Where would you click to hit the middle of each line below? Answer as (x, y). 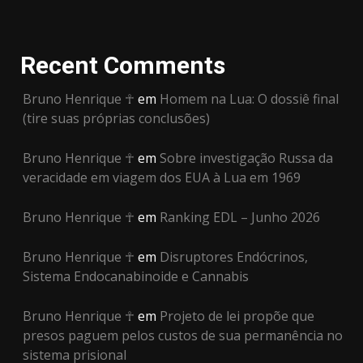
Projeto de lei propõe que (237, 316)
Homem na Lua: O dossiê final (249, 98)
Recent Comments (123, 65)
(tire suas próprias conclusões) (116, 118)
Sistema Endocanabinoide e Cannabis (136, 276)
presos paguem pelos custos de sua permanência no (183, 335)
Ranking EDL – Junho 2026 (240, 217)
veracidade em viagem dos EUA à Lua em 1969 (162, 177)
